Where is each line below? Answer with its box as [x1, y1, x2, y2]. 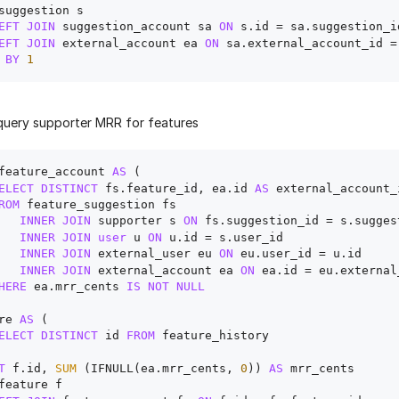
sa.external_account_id [219, 36, 390, 50]
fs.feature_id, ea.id [98, 181, 255, 195]
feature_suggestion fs [20, 198, 183, 212]
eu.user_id [233, 247, 319, 261]
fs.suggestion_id [198, 214, 326, 228]
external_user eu [91, 247, 219, 261]
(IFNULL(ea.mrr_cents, [77, 361, 240, 375]
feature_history [155, 329, 276, 343]
